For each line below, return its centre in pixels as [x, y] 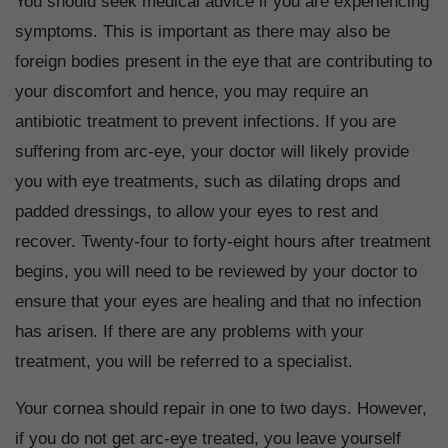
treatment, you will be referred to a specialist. [184, 362]
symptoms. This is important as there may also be [202, 32]
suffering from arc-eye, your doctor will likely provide [212, 152]
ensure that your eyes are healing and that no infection [218, 302]
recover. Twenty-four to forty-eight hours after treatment [223, 242]
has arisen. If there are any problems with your [189, 332]
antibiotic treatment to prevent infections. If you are [205, 122]
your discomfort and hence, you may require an [191, 92]
